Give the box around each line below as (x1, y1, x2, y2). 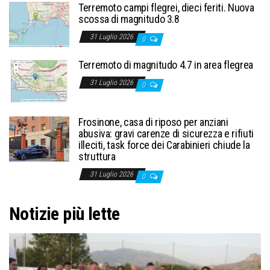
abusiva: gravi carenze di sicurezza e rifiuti (78, 127, 254, 140)
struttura (78, 150, 116, 163)
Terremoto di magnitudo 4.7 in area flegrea (78, 58, 253, 72)
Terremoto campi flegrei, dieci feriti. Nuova (78, 1, 254, 14)
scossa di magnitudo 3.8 (78, 13, 180, 26)
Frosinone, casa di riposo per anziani (78, 116, 228, 129)
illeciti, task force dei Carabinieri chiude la (78, 139, 250, 152)
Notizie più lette (9, 203, 120, 225)
